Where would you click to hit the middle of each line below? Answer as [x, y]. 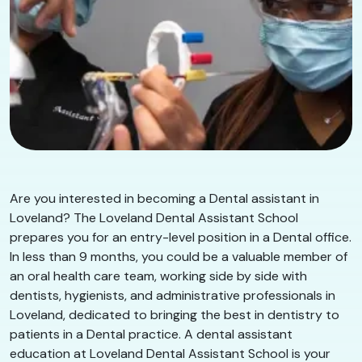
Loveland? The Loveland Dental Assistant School [154, 217]
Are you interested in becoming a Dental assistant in [164, 198]
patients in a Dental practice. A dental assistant [151, 334]
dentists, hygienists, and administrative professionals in [173, 295]
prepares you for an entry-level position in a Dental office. [181, 237]
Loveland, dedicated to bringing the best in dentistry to [175, 314]
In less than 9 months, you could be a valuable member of [179, 256]
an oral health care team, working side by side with [158, 276]
